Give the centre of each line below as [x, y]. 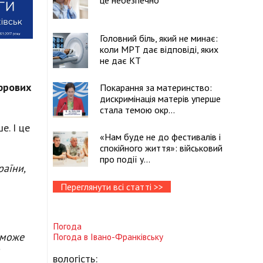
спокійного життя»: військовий [161, 148]
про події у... [125, 159]
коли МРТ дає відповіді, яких [159, 49]
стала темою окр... [137, 110]
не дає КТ [120, 60]
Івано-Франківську [127, 237]
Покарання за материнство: [156, 87]
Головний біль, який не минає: [159, 38]
